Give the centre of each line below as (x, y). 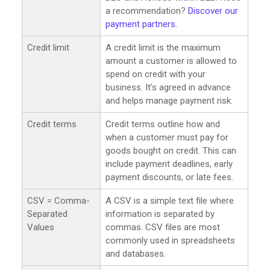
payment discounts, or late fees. (169, 177)
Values (41, 227)
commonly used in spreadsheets (170, 240)
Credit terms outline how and (163, 124)
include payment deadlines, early (169, 164)
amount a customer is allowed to (171, 61)
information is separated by (160, 214)
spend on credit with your (155, 74)
